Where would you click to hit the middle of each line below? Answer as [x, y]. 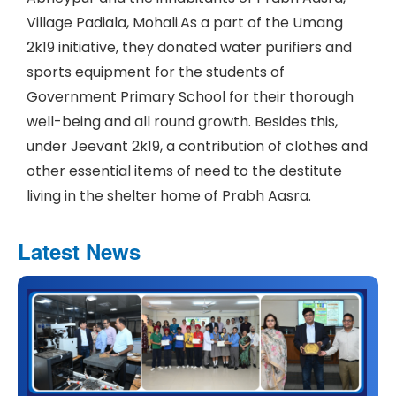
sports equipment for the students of [156, 72]
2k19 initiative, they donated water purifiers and [189, 47]
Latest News [79, 251]
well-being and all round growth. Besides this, [182, 121]
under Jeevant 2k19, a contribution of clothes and [197, 146]
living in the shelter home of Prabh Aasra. [169, 195]
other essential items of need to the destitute [184, 171]
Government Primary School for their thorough [190, 96]
